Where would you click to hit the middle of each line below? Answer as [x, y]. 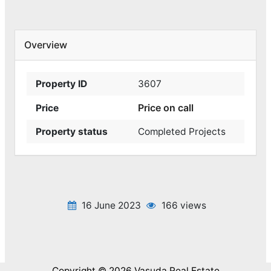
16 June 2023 [111, 205]
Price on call [166, 107]
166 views [183, 205]
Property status [72, 131]
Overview [45, 45]
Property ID [62, 83]
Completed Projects [182, 131]
